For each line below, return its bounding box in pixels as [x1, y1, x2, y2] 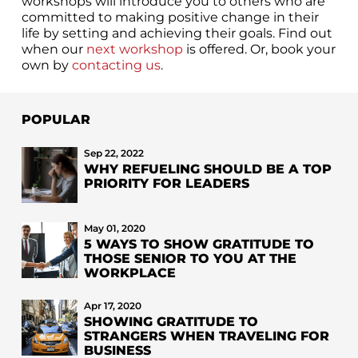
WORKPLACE [83, 265, 176, 280]
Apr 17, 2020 [83, 300, 141, 312]
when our [21, 42, 86, 57]
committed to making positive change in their [21, 10, 319, 25]
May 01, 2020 [83, 222, 145, 234]
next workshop [86, 42, 183, 57]
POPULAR [21, 112, 90, 127]
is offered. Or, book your [182, 42, 336, 57]
